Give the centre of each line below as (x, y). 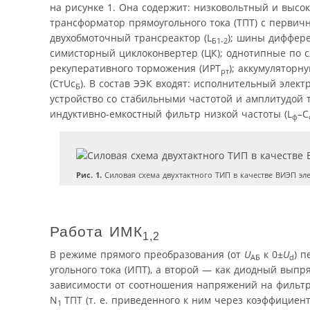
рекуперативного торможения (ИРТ (135, 69)
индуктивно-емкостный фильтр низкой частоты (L (171, 114)
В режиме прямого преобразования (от (147, 254)
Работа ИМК (96, 232)
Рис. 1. (89, 174)
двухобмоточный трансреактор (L (131, 38)
